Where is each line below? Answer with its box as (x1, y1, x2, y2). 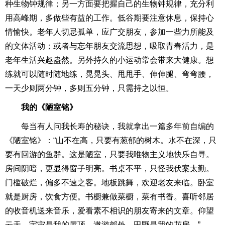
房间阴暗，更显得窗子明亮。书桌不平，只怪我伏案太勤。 (5, 164, 214, 173)
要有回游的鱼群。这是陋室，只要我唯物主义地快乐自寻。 (5, 150, 214, 159)
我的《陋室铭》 (5, 103, 77, 111)
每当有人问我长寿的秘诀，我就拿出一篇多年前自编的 (5, 122, 214, 131)
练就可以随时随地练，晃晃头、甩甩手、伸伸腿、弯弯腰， (5, 70, 214, 78)
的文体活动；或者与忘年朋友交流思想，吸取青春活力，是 (5, 42, 214, 50)
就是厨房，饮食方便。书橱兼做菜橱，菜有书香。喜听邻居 (5, 192, 214, 201)
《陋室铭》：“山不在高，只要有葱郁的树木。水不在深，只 (5, 136, 216, 145)
